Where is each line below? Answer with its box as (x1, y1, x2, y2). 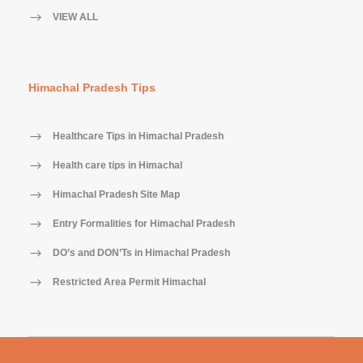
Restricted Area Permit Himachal (53, 275, 206, 288)
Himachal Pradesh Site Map (53, 188, 180, 200)
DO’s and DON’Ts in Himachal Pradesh (53, 246, 230, 258)
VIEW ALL (53, 11, 98, 23)
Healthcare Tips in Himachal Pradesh (53, 130, 224, 142)
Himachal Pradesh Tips (28, 80, 156, 94)
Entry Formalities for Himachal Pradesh (53, 217, 235, 229)
